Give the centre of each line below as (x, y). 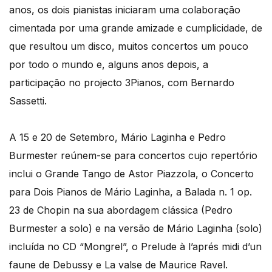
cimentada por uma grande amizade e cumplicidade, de (136, 28)
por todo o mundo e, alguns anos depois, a (109, 65)
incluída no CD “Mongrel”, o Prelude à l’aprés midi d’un (135, 247)
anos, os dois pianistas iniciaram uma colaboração (125, 10)
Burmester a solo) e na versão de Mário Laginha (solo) (136, 229)
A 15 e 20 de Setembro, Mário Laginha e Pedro (117, 138)
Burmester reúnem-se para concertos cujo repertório (133, 156)
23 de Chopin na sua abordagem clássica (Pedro (121, 210)
